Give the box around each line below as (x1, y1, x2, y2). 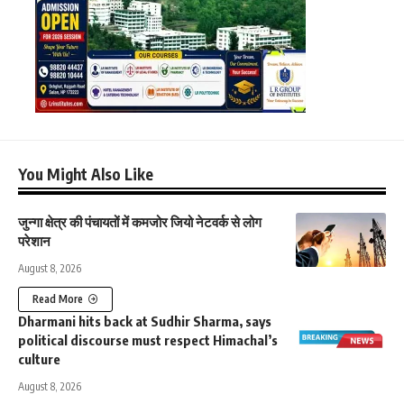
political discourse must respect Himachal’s (18, 331, 278, 348)
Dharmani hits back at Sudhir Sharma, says (18, 312, 271, 329)
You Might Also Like (18, 163, 153, 184)
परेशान (18, 232, 50, 249)
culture (18, 350, 60, 367)
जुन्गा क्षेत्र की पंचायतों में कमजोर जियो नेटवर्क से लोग (18, 213, 262, 230)
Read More (32, 291, 83, 306)
